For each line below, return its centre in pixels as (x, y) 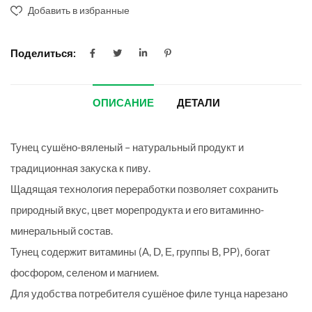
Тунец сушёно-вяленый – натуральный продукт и (127, 147)
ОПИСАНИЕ (123, 103)
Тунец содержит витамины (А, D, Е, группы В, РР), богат (140, 252)
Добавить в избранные (79, 10)
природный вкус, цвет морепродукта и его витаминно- (137, 210)
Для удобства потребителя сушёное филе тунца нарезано (149, 294)
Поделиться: (43, 53)
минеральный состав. (62, 231)
